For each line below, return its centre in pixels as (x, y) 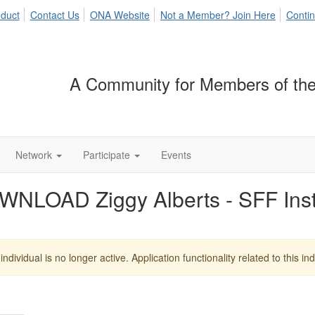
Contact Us (54, 15)
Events (176, 155)
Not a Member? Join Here (218, 15)
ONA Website (120, 15)
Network (34, 155)
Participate (107, 155)
